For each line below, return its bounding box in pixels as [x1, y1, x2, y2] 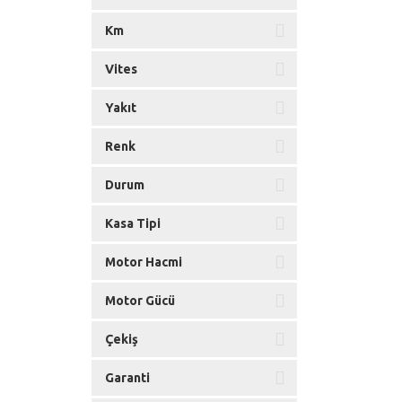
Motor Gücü [105, 293, 175, 308]
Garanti [105, 370, 150, 385]
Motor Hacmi [105, 254, 182, 269]
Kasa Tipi [105, 215, 161, 231]
